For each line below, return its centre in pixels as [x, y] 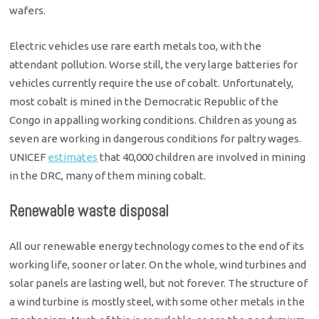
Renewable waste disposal [89, 211]
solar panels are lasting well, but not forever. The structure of [159, 283]
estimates [73, 157]
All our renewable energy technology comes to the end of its [157, 246]
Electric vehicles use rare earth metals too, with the [136, 46]
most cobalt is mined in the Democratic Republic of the [144, 102]
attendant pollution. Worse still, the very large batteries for [154, 65]
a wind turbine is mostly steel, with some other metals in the [157, 301]
